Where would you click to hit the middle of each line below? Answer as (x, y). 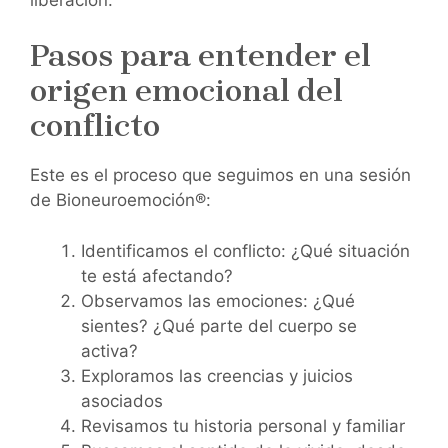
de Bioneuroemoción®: (120, 200)
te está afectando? (157, 275)
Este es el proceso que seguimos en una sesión (220, 175)
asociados (122, 400)
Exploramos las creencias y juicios (217, 375)
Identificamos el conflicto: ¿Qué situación (245, 250)
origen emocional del (186, 91)
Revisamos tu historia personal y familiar (243, 425)
